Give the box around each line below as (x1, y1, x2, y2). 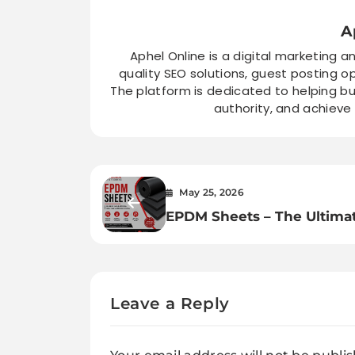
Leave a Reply (110, 294, 230, 314)
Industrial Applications (166, 269, 325, 287)
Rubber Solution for (166, 228, 305, 246)
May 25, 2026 (179, 186, 244, 199)
